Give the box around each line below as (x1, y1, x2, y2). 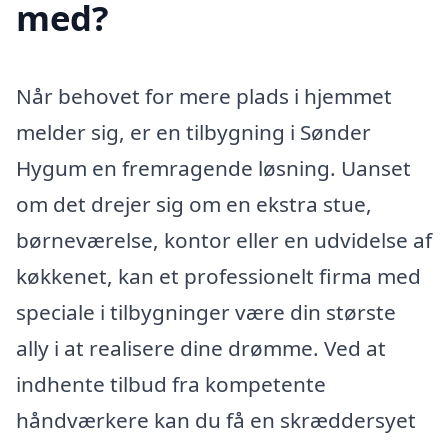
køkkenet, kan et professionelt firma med (16, 261, 421, 290)
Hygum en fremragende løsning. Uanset (16, 153, 411, 182)
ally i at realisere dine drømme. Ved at (16, 333, 386, 362)
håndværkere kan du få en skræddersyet (16, 405, 416, 434)
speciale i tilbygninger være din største (16, 297, 396, 326)
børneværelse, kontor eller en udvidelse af (16, 225, 432, 254)
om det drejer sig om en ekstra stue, (16, 189, 372, 218)
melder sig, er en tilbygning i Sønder (16, 117, 371, 146)
